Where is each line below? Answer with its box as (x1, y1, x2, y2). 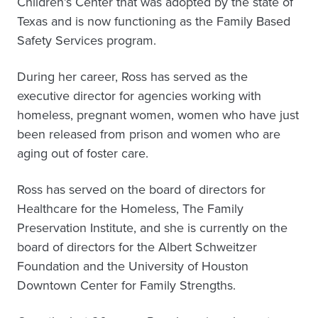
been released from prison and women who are (17, 125, 280, 143)
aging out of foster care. (17, 144, 148, 163)
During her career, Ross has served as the (17, 67, 248, 86)
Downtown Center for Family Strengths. (17, 276, 236, 295)
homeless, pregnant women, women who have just (17, 106, 299, 124)
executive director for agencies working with (17, 87, 261, 105)
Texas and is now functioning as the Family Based (17, 12, 290, 31)
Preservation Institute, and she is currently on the (17, 219, 287, 237)
